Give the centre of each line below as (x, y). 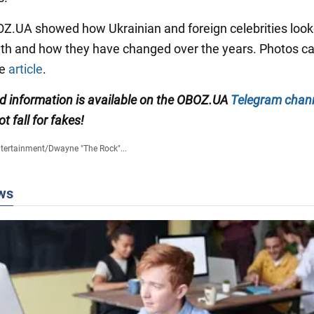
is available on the (125, 100)
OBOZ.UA (202, 100)
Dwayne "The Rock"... (87, 149)
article (26, 69)
